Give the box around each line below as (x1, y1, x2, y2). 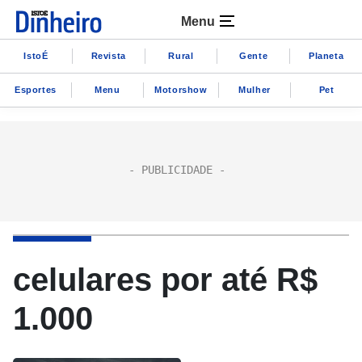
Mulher (238, 84, 271, 95)
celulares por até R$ (13, 262, 318, 297)
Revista (90, 50, 126, 61)
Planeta (308, 50, 344, 61)
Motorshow (154, 84, 208, 95)
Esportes (15, 84, 57, 95)
